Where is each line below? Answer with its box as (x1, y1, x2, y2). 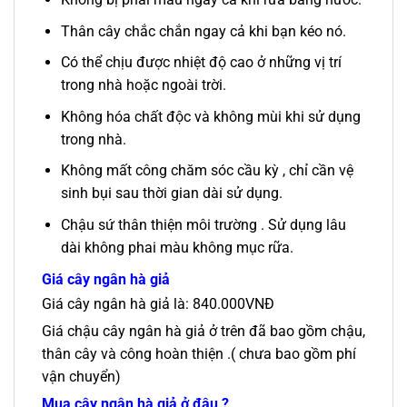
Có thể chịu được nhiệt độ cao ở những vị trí (60, 54, 342, 72)
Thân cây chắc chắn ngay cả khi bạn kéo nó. (60, 22, 346, 40)
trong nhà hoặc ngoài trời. (60, 76, 226, 94)
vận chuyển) (42, 368, 121, 386)
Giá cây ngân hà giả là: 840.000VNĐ (42, 294, 274, 313)
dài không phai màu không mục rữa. (60, 238, 293, 256)
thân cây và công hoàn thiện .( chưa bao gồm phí (42, 345, 356, 363)
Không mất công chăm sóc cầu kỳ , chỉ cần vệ (60, 162, 353, 180)
